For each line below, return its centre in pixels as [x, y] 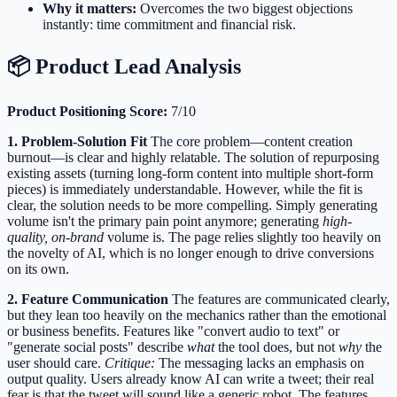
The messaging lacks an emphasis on [260, 363]
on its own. [38, 269]
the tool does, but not [276, 347]
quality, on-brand [55, 237]
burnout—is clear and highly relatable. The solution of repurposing [193, 158]
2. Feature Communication [88, 300]
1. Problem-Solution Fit [77, 142]
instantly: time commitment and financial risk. [169, 24]
